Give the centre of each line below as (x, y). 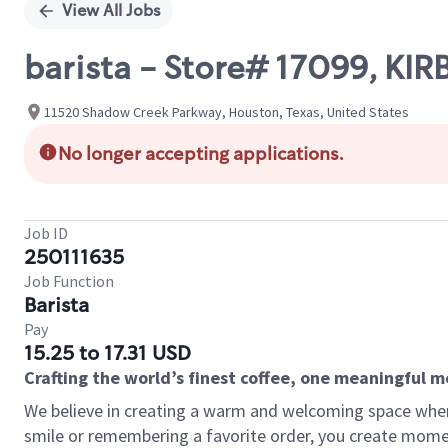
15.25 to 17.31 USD (107, 353)
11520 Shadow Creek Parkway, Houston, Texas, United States (226, 111)
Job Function (69, 281)
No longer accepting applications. (201, 154)
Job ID (46, 233)
